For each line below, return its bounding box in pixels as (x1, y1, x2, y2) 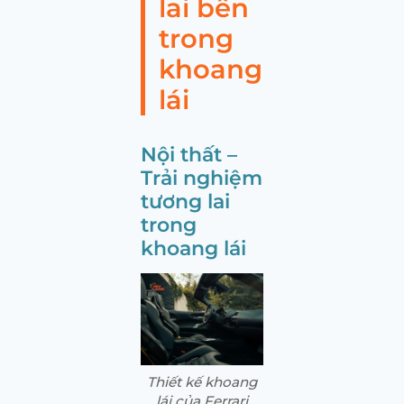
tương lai (141, 188, 230, 214)
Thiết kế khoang (147, 372, 257, 390)
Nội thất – (141, 141, 237, 167)
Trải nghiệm (141, 164, 262, 190)
